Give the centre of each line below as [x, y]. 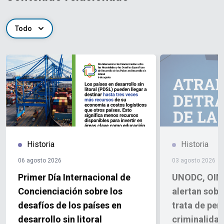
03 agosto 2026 [194, 161]
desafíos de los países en [70, 205]
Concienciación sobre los [70, 191]
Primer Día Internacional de [74, 177]
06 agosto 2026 [40, 161]
